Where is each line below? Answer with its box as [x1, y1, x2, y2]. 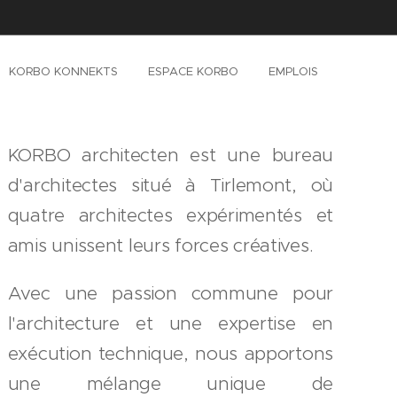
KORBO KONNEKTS [9, 64, 118, 79]
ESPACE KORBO [148, 64, 238, 79]
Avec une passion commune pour [7, 282, 333, 305]
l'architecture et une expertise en [7, 312, 333, 335]
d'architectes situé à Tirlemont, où [7, 174, 333, 197]
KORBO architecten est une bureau [7, 144, 333, 167]
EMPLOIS [269, 64, 318, 79]
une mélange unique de [7, 372, 333, 395]
